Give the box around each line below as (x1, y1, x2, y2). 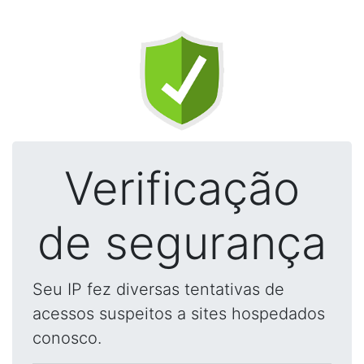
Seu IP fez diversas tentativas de (32, 279, 284, 299)
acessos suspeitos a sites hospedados (32, 304, 325, 323)
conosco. (32, 328, 102, 348)
